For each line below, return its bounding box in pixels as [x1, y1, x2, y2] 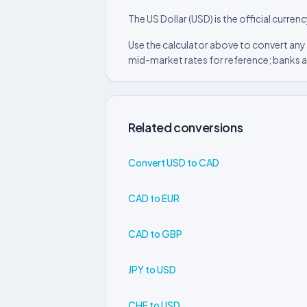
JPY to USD [128, 262, 176, 275]
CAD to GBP [128, 227, 182, 240]
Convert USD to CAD [128, 156, 219, 169]
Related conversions [128, 119, 243, 135]
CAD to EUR [128, 191, 180, 204]
